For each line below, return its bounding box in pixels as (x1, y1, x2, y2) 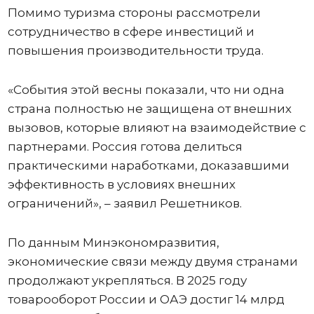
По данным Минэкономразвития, (7, 235, 219, 250)
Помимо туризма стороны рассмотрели (7, 5, 261, 20)
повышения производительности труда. (7, 43, 264, 57)
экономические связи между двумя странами (7, 254, 298, 268)
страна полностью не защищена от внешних (7, 101, 292, 116)
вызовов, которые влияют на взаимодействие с (7, 120, 306, 135)
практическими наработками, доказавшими (7, 158, 289, 172)
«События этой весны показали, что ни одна (7, 82, 285, 97)
